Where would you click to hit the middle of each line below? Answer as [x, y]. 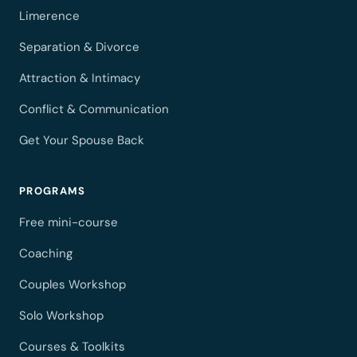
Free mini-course [69, 223]
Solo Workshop [61, 316]
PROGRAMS [53, 191]
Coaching [46, 254]
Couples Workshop [73, 285]
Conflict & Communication [94, 110]
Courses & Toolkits [72, 347]
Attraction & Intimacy [80, 78]
